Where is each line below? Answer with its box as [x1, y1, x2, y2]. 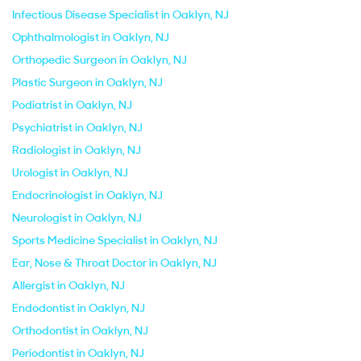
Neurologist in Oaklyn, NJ [12, 210, 142, 225]
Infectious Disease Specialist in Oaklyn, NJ [12, 7, 229, 22]
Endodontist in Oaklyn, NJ [12, 301, 145, 315]
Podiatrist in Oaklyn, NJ [12, 98, 132, 112]
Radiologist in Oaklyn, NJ [12, 143, 141, 157]
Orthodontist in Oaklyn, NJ [12, 323, 148, 338]
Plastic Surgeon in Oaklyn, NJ [12, 75, 163, 89]
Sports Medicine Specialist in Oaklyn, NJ [12, 233, 218, 247]
